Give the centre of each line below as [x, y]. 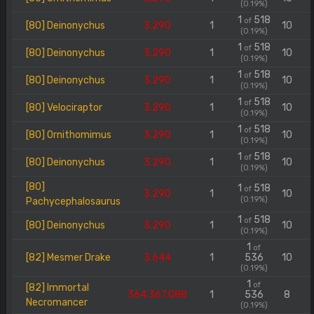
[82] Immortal [57, 288]
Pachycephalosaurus [73, 202]
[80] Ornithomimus [69, 135]
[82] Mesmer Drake [68, 258]
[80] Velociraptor [64, 108]
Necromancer [57, 302]
